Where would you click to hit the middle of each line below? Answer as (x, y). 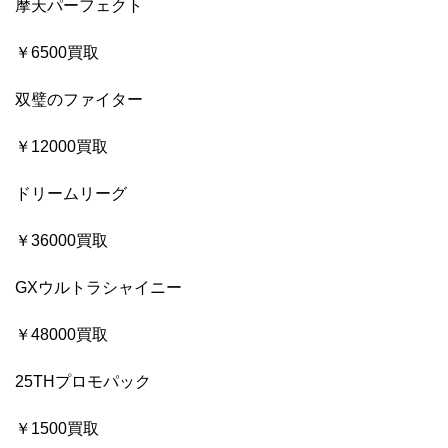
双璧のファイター (79, 99)
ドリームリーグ (71, 193)
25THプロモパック (83, 381)
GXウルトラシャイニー (98, 287)
